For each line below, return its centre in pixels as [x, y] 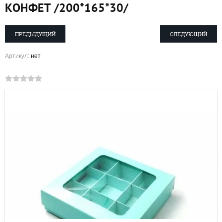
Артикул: [17, 56]
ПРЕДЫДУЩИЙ [35, 34]
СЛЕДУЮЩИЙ [189, 34]
